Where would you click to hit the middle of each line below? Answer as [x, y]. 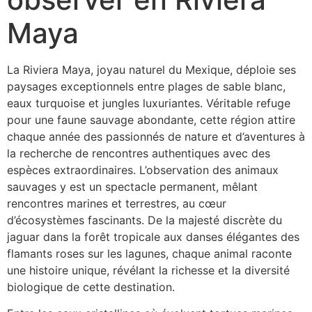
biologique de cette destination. [91, 287]
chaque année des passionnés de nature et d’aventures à [156, 136]
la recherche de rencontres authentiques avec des [139, 153]
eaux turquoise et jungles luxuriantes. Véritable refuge [149, 103]
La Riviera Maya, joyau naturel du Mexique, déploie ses [151, 70]
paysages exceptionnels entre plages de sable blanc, [146, 86]
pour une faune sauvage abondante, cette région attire [151, 120]
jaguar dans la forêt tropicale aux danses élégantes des [153, 237]
